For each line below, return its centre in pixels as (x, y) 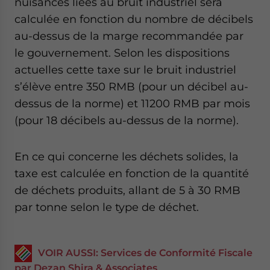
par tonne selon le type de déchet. (107, 207)
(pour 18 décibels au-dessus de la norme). (127, 120)
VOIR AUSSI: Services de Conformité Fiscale (145, 253)
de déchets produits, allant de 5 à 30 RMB (127, 190)
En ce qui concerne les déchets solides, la (127, 156)
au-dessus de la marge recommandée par (129, 36)
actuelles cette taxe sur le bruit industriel (125, 70)
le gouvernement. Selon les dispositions (122, 53)
